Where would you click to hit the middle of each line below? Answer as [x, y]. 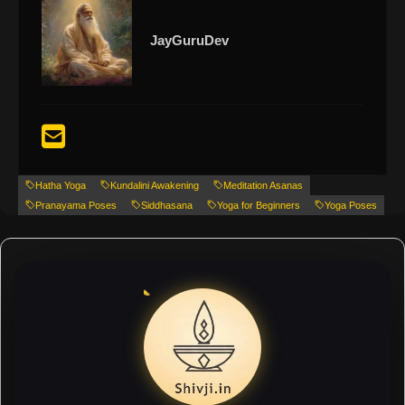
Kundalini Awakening [155, 185]
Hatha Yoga [61, 185]
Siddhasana [167, 205]
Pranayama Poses [76, 205]
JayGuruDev [189, 40]
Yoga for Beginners [259, 205]
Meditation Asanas [263, 185]
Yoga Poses [351, 205]
